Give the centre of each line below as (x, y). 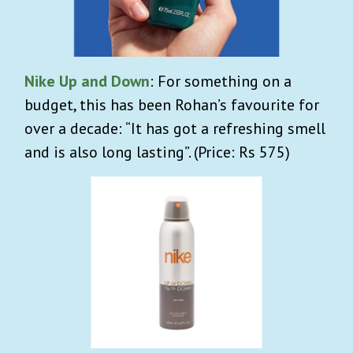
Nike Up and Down (87, 82)
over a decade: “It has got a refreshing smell (175, 129)
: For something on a (221, 82)
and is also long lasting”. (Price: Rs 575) (157, 152)
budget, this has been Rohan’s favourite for (172, 105)
